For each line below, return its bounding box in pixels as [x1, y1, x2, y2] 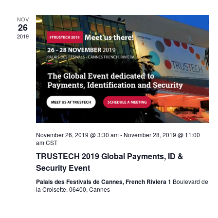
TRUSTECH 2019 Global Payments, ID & [36, 150, 183, 162]
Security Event [36, 162, 90, 174]
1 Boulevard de [167, 177, 208, 186]
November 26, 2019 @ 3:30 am [36, 130, 119, 139]
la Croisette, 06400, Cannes [36, 185, 110, 194]
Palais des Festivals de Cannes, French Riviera [36, 177, 168, 186]
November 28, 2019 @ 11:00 [123, 130, 200, 139]
